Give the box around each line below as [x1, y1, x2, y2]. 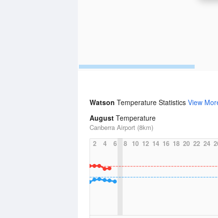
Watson [90, 97, 117, 107]
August [90, 113, 114, 123]
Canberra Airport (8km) [90, 123, 153, 132]
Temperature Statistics [117, 97, 188, 107]
